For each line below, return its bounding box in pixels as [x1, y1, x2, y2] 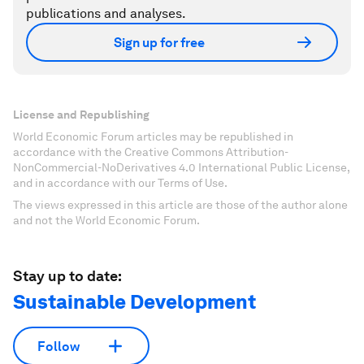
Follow [37, 338, 80, 354]
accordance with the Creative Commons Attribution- [13, 145, 288, 158]
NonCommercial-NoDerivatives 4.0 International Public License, [13, 161, 349, 174]
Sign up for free [114, 34, 205, 50]
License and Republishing [13, 108, 149, 121]
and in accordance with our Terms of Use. [13, 176, 227, 189]
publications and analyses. [26, 6, 186, 21]
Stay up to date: [13, 267, 122, 284]
